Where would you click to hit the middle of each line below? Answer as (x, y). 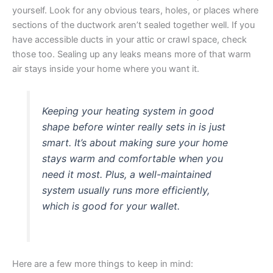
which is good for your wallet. (111, 206)
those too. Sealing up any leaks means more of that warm (132, 55)
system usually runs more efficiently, (126, 190)
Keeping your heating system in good (128, 111)
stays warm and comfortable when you (133, 159)
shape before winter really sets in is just (134, 127)
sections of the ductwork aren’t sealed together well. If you (133, 25)
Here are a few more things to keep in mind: (103, 264)
